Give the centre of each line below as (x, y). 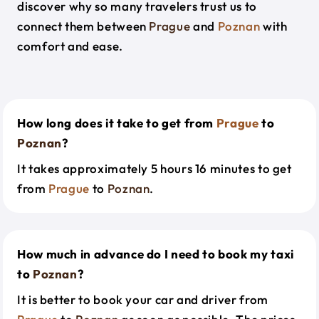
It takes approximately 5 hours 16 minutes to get (155, 168)
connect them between (83, 26)
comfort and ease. (70, 46)
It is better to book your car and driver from (143, 299)
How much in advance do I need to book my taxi (156, 254)
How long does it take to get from (117, 123)
